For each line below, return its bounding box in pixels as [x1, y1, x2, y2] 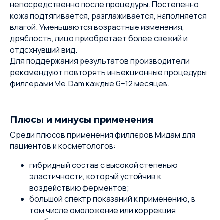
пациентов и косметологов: [10, 140, 116, 151]
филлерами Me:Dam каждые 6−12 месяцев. [10, 78, 169, 89]
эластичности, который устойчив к [29, 171, 161, 182]
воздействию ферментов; [29, 182, 129, 193]
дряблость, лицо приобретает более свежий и [10, 33, 188, 44]
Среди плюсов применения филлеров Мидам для [10, 129, 195, 140]
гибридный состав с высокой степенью [29, 160, 178, 170]
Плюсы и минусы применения [10, 114, 153, 125]
